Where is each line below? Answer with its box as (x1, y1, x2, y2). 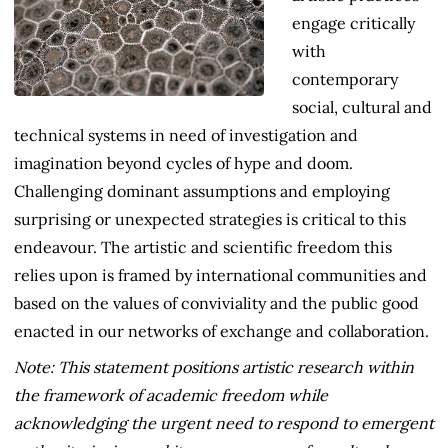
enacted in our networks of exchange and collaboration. (14, 320, 429, 341)
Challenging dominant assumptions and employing (14, 180, 390, 201)
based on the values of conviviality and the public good (14, 292, 419, 313)
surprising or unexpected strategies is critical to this (14, 208, 406, 229)
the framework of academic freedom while (14, 384, 328, 405)
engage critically (292, 12, 415, 33)
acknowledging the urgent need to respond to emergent (14, 412, 434, 433)
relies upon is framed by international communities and (14, 264, 427, 285)
